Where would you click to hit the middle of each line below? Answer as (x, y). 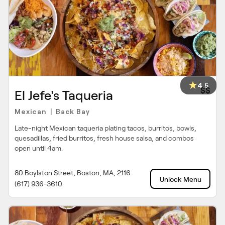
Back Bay (73, 111)
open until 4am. (39, 148)
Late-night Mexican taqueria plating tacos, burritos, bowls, (105, 128)
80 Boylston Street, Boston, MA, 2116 (73, 173)
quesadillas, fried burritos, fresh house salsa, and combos (104, 138)
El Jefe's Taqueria (64, 95)
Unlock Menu (180, 179)
